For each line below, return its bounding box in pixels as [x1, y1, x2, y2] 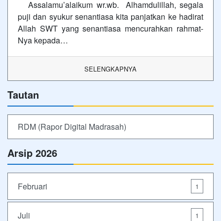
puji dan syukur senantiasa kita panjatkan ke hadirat [18, 11, 203, 23]
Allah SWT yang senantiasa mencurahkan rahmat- [18, 23, 203, 35]
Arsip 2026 [7, 146, 57, 160]
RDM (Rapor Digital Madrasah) [18, 121, 126, 133]
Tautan [7, 87, 39, 102]
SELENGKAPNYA [84, 64, 137, 74]
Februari [18, 180, 47, 192]
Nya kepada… [18, 35, 68, 46]
